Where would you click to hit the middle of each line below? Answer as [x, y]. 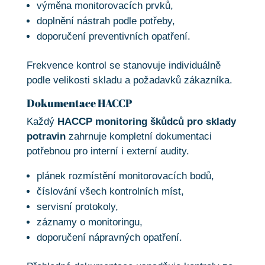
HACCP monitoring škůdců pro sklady [146, 122]
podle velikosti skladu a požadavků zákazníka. [129, 80]
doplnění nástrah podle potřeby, [106, 21]
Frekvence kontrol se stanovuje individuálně [123, 66]
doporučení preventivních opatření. [113, 37]
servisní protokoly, [77, 207]
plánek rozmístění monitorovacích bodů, [125, 176]
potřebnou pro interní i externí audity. [108, 151]
